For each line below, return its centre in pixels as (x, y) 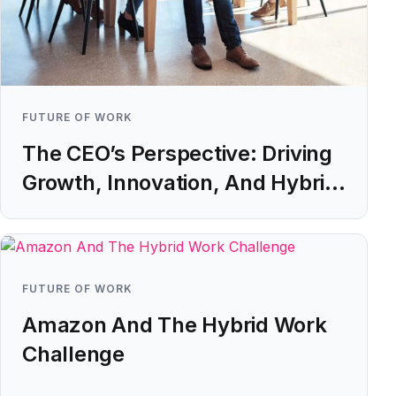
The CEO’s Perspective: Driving (177, 153)
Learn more (176, 254)
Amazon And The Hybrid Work (175, 324)
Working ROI (84, 212)
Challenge (73, 354)
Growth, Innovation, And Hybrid (180, 183)
